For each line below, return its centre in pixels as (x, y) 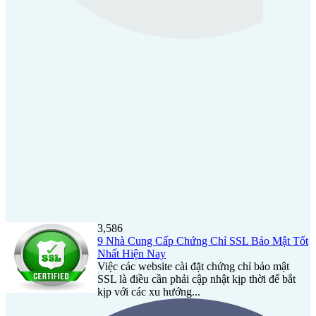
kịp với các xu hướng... (149, 291)
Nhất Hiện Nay (132, 253)
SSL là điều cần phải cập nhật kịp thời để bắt (196, 279)
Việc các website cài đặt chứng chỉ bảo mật (193, 266)
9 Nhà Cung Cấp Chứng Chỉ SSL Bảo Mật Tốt (203, 241)
